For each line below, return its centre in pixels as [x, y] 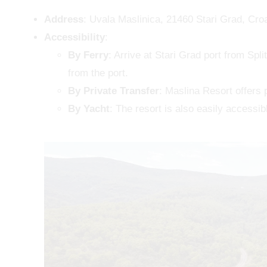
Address [64, 20]
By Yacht [89, 109]
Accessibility [74, 38]
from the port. [98, 73]
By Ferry [88, 55]
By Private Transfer [114, 91]
